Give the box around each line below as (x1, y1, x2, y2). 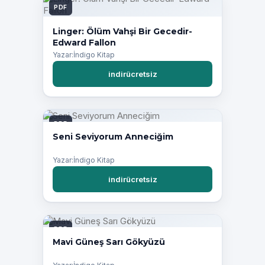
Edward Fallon (53, 37, 116, 49)
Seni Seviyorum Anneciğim (53, 131, 173, 143)
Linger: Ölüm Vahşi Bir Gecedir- (53, 26, 192, 37)
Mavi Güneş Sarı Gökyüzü (53, 237, 165, 248)
